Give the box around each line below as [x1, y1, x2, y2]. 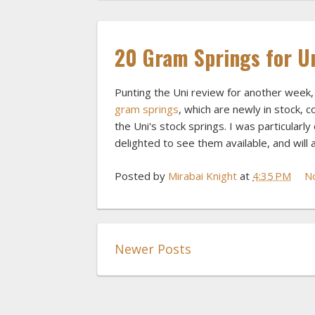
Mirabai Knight [168, 168, 237, 183]
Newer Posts [115, 240, 191, 257]
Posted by [115, 168, 168, 183]
